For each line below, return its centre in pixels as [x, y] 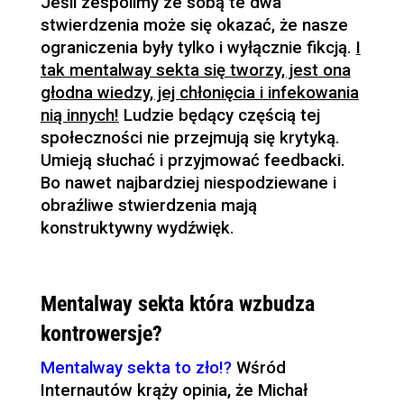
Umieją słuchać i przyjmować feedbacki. [193, 161]
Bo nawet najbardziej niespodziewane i [188, 184]
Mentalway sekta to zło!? [136, 368]
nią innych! [79, 116]
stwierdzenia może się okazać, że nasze [194, 26]
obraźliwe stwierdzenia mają [148, 206]
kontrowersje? [101, 334]
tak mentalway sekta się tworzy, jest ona [195, 71]
